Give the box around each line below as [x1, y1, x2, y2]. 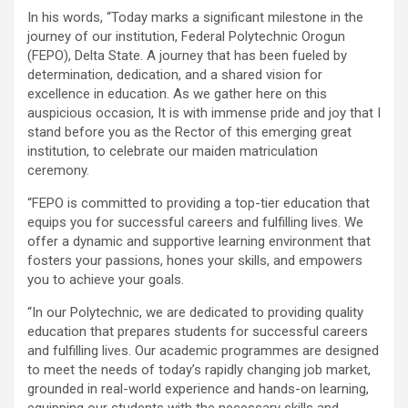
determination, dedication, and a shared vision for [27, 66, 322, 83]
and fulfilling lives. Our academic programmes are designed [27, 342, 379, 359]
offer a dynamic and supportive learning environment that [27, 232, 371, 250]
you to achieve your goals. [27, 270, 184, 288]
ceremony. [27, 161, 89, 178]
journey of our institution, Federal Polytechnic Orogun [27, 27, 345, 45]
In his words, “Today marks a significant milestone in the [27, 8, 363, 25]
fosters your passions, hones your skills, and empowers [27, 251, 362, 269]
